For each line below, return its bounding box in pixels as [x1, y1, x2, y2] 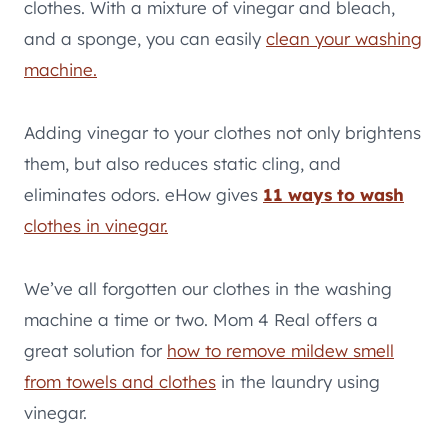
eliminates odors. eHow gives [24, 183, 263, 205]
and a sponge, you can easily [24, 27, 266, 49]
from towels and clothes [24, 370, 216, 392]
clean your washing [266, 27, 422, 49]
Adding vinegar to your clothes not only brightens [24, 121, 421, 143]
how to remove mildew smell [167, 339, 394, 361]
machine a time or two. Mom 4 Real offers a [24, 308, 378, 330]
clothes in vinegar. [24, 214, 168, 236]
